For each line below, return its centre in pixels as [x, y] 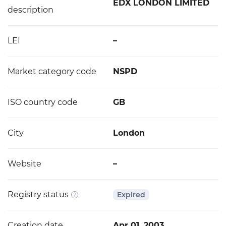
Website [24, 164]
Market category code [52, 71]
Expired [131, 194]
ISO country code [43, 102]
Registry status [38, 194]
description [31, 10]
